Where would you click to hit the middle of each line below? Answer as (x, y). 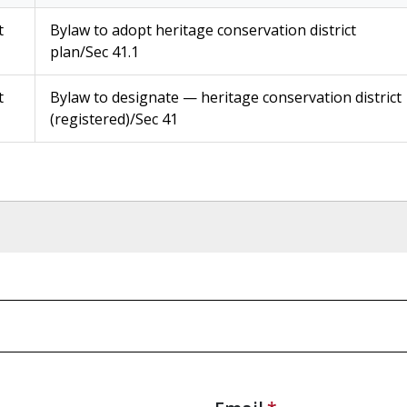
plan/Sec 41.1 (94, 52)
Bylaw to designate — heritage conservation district (225, 97)
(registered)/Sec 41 (114, 119)
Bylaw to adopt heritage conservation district (203, 30)
